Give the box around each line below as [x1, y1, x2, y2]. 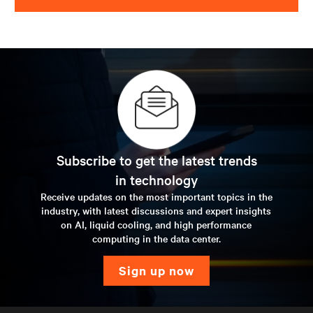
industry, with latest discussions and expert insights [41, 203, 272, 217]
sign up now [127, 261, 194, 279]
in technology [115, 170, 198, 189]
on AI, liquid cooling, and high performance [61, 217, 252, 231]
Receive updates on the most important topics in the [40, 189, 272, 203]
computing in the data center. [92, 231, 221, 245]
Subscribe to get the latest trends [56, 150, 257, 169]
